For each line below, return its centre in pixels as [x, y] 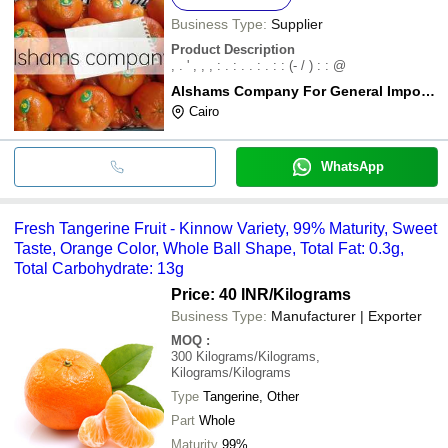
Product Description [233, 49]
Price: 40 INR [220, 294]
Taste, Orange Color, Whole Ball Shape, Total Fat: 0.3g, [209, 248]
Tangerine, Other [251, 396]
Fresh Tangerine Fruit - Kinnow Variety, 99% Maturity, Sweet [225, 228]
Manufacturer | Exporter [346, 315]
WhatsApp [352, 166]
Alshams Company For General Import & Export [428, 90]
